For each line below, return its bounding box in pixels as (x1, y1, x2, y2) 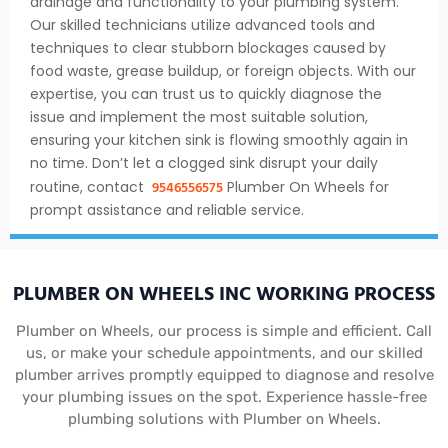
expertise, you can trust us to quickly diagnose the (30, 83, 382, 104)
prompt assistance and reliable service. (30, 199, 304, 220)
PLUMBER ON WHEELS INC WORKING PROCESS (13, 277, 435, 308)
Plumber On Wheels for (223, 176, 389, 197)
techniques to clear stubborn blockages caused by (30, 37, 386, 58)
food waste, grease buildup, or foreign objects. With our (30, 60, 416, 81)
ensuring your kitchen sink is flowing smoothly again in (30, 129, 408, 150)
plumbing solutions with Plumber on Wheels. (67, 410, 381, 429)
